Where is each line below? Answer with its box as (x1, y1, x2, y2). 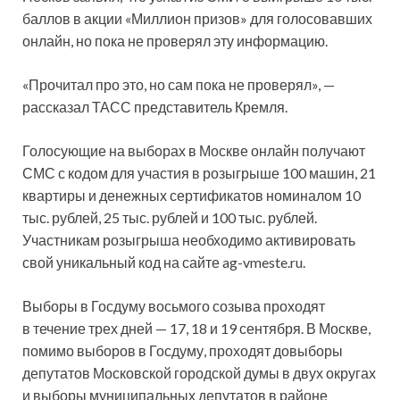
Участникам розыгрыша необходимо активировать (22, 231, 355, 249)
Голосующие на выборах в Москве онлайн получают (22, 142, 365, 160)
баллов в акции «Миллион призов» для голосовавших (22, 10, 372, 28)
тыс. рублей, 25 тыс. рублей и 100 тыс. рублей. (22, 209, 317, 227)
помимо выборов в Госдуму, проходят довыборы (22, 342, 343, 360)
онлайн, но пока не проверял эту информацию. (22, 32, 328, 50)
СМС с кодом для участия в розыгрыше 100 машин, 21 (22, 164, 376, 182)
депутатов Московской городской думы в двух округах (22, 364, 376, 382)
